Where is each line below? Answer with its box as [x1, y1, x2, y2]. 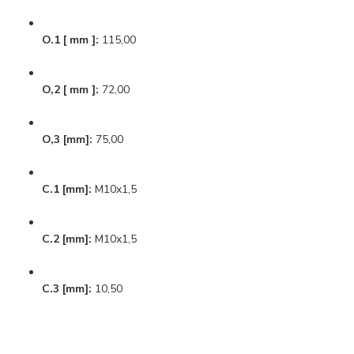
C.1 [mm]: [42, 182, 92, 198]
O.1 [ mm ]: [42, 32, 100, 48]
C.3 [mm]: [42, 281, 92, 297]
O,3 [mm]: [42, 132, 93, 148]
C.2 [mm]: [42, 232, 92, 247]
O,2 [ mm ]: [42, 82, 100, 98]
